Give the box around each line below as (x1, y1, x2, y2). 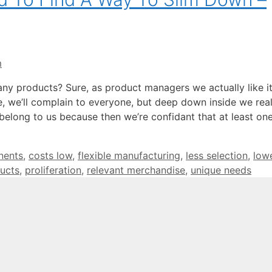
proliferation (25, 164, 81, 177)
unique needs (191, 164, 251, 177)
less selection (186, 149, 248, 162)
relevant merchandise (87, 164, 185, 177)
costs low (29, 149, 72, 162)
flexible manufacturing (78, 149, 180, 162)
